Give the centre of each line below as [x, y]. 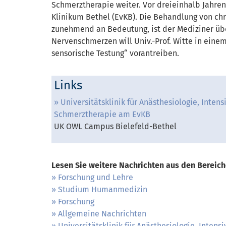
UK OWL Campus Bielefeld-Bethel [115, 126]
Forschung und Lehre [96, 177]
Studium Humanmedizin [103, 189]
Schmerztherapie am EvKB [102, 114]
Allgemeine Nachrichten [102, 213]
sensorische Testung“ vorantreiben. [115, 53]
